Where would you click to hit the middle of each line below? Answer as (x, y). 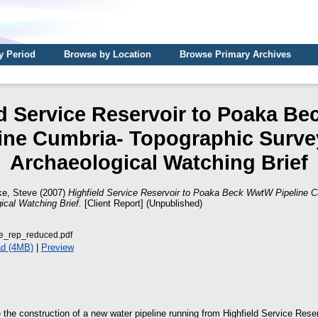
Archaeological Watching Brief (159, 162)
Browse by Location (108, 54)
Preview (57, 248)
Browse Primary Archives (235, 54)
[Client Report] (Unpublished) (142, 203)
